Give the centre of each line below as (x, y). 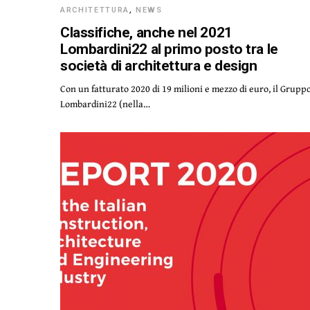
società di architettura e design (159, 66)
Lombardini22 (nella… (106, 104)
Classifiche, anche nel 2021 (146, 33)
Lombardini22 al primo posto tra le (169, 49)
